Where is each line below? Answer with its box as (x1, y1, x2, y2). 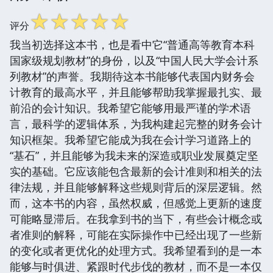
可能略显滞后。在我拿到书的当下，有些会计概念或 (10, 211, 262, 226)
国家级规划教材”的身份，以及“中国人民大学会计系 (10, 52, 258, 68)
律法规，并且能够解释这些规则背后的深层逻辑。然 (10, 179, 262, 194)
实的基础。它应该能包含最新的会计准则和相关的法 (10, 163, 262, 179)
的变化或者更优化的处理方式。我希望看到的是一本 (10, 243, 262, 258)
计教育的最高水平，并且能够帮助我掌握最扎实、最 (10, 84, 262, 99)
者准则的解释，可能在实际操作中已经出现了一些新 (10, 227, 262, 242)
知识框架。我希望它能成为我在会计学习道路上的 (10, 132, 251, 147)
